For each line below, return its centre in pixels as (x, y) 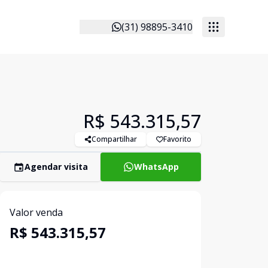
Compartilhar (114, 139)
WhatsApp (156, 167)
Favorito (177, 139)
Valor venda (36, 212)
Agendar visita (56, 167)
